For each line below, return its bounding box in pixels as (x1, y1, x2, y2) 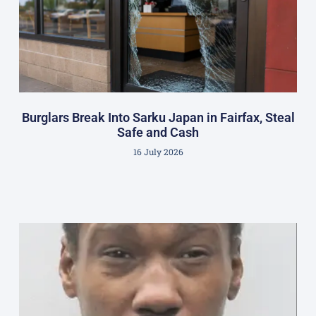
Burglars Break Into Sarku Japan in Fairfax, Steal (21, 110, 295, 126)
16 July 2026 (133, 146, 183, 158)
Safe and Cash (117, 125, 199, 140)
